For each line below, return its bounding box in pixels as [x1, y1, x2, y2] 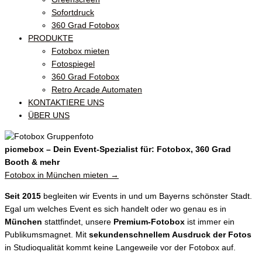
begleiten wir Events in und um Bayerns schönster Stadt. [41, 191, 252, 201]
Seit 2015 [5, 191, 41, 201]
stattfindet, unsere [42, 217, 113, 226]
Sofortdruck [51, 8, 94, 18]
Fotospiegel [51, 60, 95, 69]
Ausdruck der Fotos [172, 230, 251, 239]
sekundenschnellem [89, 230, 170, 239]
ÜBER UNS [28, 111, 70, 120]
